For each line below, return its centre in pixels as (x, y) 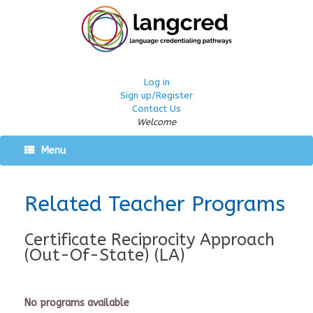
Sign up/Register (156, 95)
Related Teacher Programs (155, 204)
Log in (156, 82)
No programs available (77, 303)
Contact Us (156, 109)
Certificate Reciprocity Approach (150, 240)
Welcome (156, 122)
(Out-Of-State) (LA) (105, 255)
